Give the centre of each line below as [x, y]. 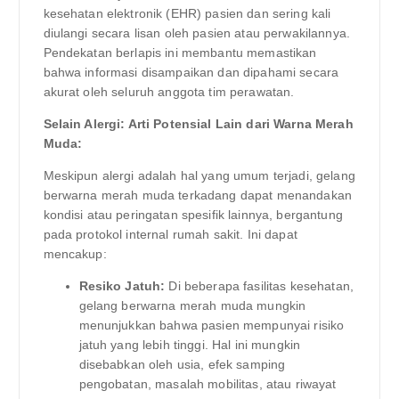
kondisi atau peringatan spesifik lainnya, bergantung [193, 214]
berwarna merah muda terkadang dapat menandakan [197, 195]
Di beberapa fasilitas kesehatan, [259, 286]
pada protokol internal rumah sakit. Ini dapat [170, 234]
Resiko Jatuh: [122, 286]
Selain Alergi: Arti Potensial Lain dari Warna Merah [198, 123]
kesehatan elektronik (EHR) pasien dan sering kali [187, 13]
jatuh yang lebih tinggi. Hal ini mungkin [190, 345]
